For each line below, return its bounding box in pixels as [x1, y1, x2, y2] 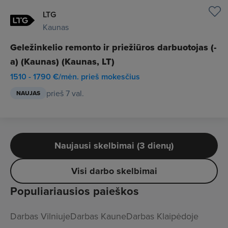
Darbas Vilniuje [10, 210, 70, 222]
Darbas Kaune [70, 210, 126, 222]
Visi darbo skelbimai [71, 164, 157, 178]
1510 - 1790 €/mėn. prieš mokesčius [10, 71, 140, 82]
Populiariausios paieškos [10, 183, 139, 199]
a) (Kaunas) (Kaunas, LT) [10, 55, 115, 68]
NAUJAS [16, 89, 40, 98]
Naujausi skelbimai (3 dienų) [54, 139, 174, 152]
